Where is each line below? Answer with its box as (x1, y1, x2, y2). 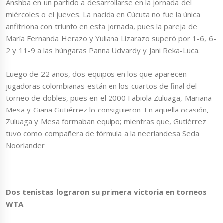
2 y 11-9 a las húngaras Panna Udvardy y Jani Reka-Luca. (6, 45, 200, 56)
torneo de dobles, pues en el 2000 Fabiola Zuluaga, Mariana (6, 92, 212, 103)
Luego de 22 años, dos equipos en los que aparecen (6, 68, 187, 79)
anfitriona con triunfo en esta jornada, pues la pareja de (6, 21, 197, 32)
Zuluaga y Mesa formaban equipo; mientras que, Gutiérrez (6, 116, 207, 126)
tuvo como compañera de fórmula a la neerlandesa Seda (6, 128, 200, 138)
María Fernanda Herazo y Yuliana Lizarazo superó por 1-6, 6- (6, 33, 216, 44)
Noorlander (6, 140, 45, 150)
